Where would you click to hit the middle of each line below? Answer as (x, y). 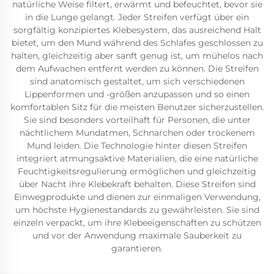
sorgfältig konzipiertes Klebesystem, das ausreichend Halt (137, 30)
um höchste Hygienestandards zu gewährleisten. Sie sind (137, 210)
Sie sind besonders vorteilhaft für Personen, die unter (137, 120)
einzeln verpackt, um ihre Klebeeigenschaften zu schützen (137, 223)
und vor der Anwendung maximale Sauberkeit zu (137, 235)
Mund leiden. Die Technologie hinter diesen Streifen (137, 146)
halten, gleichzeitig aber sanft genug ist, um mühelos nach (137, 56)
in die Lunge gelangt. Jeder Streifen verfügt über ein (137, 17)
